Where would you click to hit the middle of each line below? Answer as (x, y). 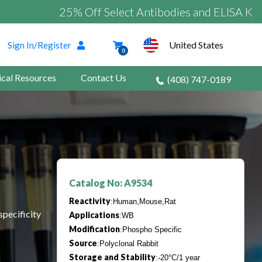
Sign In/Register (39, 45)
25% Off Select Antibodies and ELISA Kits (125, 12)
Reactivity (90, 201)
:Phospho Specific (151, 230)
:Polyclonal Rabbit (128, 244)
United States (196, 45)
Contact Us (104, 77)
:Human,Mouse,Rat (143, 202)
